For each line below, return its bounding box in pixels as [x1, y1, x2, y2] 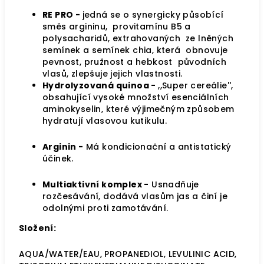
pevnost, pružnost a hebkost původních [42, 56, 227, 68]
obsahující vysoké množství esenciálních [42, 91, 229, 103]
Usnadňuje [148, 179, 199, 190]
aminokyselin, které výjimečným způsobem [42, 103, 235, 115]
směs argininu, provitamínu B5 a [42, 21, 191, 32]
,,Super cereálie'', [158, 80, 233, 91]
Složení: [19, 222, 57, 234]
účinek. [42, 153, 74, 164]
